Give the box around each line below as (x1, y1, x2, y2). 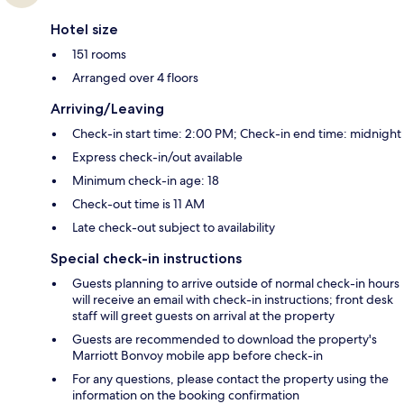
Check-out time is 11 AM (72, 195, 205, 212)
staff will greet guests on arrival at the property (72, 307, 335, 324)
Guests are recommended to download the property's (72, 330, 377, 347)
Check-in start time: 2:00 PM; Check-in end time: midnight (72, 124, 401, 142)
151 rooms (72, 45, 126, 62)
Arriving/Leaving (50, 99, 164, 117)
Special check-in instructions (50, 249, 242, 267)
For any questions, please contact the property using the (72, 370, 389, 387)
